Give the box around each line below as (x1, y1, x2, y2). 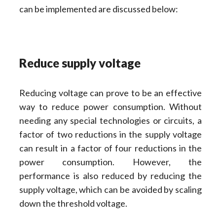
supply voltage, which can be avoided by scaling (19, 184, 202, 195)
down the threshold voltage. (19, 198, 127, 209)
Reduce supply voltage (19, 56, 141, 71)
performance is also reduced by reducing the (19, 170, 202, 182)
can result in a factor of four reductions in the (19, 143, 202, 154)
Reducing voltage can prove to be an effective (19, 87, 202, 99)
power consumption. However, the (19, 156, 202, 168)
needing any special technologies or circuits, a (19, 115, 202, 126)
